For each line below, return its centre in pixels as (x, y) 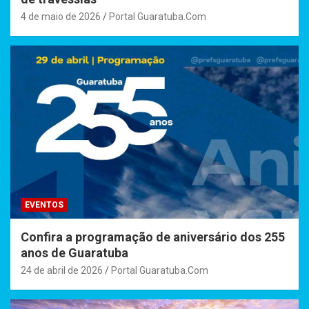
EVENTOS (44, 205)
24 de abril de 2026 (62, 270)
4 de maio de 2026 (61, 17)
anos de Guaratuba (74, 252)
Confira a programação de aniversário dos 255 (153, 237)
